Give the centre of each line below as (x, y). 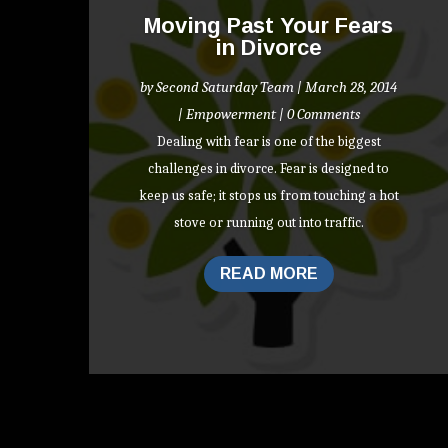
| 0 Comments (317, 113)
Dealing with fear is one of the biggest (268, 141)
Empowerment (230, 113)
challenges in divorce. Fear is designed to (269, 168)
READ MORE (268, 274)
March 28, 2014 (351, 86)
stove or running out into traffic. (268, 222)
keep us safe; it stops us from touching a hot (268, 195)
